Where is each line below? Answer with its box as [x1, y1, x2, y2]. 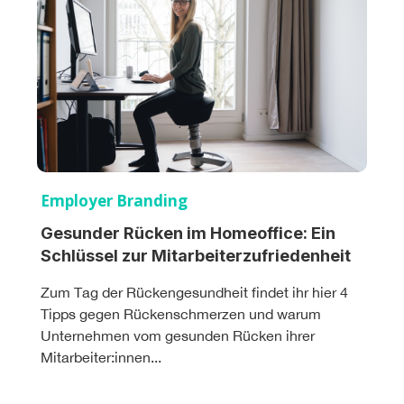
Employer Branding [41, 189, 188, 211]
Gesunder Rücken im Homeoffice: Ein [41, 223, 335, 243]
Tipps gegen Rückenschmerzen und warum [41, 305, 321, 322]
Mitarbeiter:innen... [41, 348, 161, 365]
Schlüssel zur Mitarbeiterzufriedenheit [41, 245, 351, 265]
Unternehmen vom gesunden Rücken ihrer [41, 326, 315, 344]
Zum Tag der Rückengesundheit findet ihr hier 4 [41, 283, 348, 300]
